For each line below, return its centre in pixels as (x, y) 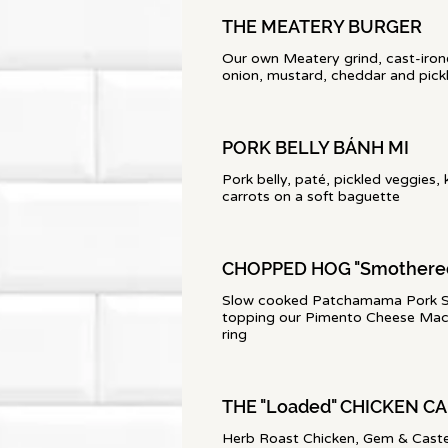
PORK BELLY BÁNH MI (315, 147)
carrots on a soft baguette (311, 196)
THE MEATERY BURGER (322, 26)
